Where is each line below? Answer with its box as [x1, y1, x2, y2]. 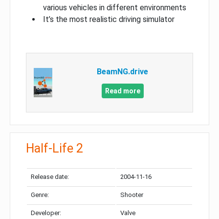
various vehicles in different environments [43, 3, 186, 13]
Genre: [31, 191, 49, 199]
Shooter [120, 191, 143, 199]
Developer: [31, 209, 61, 217]
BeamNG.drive [97, 67, 149, 77]
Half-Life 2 [26, 141, 83, 156]
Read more [105, 87, 140, 95]
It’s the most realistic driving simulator [43, 15, 175, 24]
